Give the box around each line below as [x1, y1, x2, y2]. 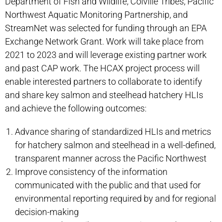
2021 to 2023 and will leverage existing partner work [5, 50, 207, 60]
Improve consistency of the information [15, 166, 167, 177]
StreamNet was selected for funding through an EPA [5, 23, 207, 33]
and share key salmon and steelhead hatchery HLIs [5, 90, 203, 100]
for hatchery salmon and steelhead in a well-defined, [15, 140, 216, 150]
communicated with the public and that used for [15, 180, 201, 190]
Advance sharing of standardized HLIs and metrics [15, 126, 211, 137]
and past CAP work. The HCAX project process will [5, 63, 200, 73]
